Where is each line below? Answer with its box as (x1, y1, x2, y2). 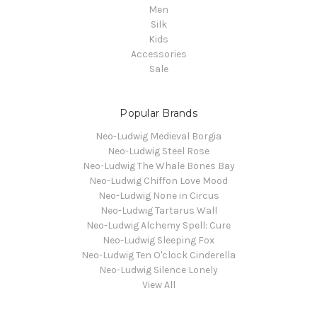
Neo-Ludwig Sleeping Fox (103, 234, 214, 246)
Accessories (130, 47, 187, 60)
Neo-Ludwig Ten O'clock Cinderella (81, 248, 236, 261)
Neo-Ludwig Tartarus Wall (100, 204, 217, 217)
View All (142, 278, 175, 291)
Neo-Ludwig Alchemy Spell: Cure (86, 219, 231, 231)
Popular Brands (120, 106, 197, 120)
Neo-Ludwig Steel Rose (108, 144, 209, 157)
